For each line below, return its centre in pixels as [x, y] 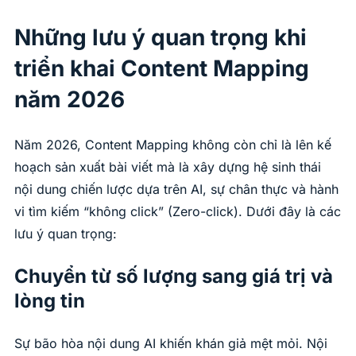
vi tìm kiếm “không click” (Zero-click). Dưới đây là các [178, 211]
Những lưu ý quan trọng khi [161, 37]
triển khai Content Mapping [162, 68]
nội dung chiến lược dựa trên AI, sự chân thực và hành [176, 189]
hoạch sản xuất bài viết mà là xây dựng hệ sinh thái [168, 166]
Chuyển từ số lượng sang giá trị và [174, 276]
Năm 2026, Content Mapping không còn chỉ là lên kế [173, 144]
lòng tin [50, 300]
